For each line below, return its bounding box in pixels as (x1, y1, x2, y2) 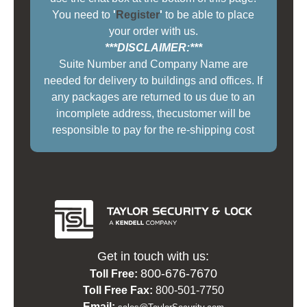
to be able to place (162, 9, 255, 21)
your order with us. (108, 25, 198, 38)
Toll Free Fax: (82, 284, 153, 296)
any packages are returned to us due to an (51, 91, 256, 103)
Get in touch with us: (97, 249, 210, 263)
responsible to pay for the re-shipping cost (52, 124, 255, 136)
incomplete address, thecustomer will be (56, 108, 251, 120)
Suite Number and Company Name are (58, 58, 248, 71)
